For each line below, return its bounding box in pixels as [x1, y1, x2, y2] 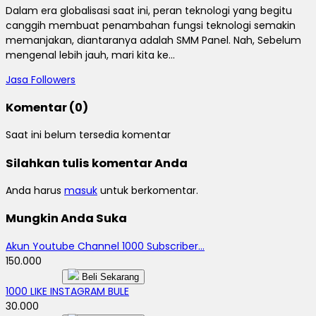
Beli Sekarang [79, 271, 139, 282]
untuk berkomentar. [97, 183, 198, 198]
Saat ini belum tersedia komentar [6, 128, 171, 142]
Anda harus [6, 183, 64, 198]
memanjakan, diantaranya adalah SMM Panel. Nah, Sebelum [6, 32, 301, 47]
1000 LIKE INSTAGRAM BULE [6, 284, 129, 298]
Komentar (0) [6, 99, 88, 116]
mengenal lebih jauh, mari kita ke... [6, 47, 175, 62]
